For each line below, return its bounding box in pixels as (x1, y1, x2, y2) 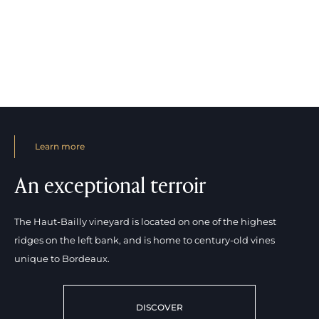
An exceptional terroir (14, 171, 206, 198)
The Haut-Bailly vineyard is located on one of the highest (14, 215, 276, 227)
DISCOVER (136, 301, 183, 313)
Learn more (35, 140, 85, 152)
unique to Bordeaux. (14, 252, 110, 264)
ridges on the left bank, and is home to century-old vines (14, 234, 275, 246)
